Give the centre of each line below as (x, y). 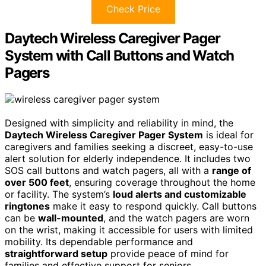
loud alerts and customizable (180, 194)
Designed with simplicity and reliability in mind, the (119, 123)
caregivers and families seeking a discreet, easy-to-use (129, 146)
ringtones (27, 206)
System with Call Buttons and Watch (120, 55)
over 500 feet (37, 182)
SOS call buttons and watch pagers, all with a (108, 170)
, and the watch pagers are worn (176, 218)
